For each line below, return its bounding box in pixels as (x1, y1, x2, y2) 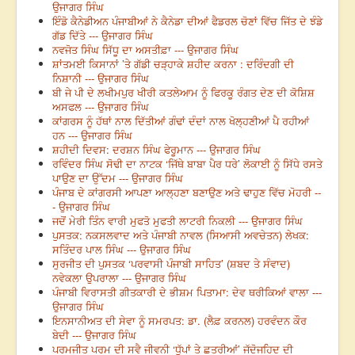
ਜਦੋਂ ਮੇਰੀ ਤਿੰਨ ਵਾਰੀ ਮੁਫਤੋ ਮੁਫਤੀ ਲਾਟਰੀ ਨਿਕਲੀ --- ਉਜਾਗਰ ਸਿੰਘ (52, 213, 303, 229)
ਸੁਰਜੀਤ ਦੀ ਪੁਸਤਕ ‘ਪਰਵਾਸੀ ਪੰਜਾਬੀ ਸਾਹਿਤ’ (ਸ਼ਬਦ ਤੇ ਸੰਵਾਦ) (52, 256, 290, 272)
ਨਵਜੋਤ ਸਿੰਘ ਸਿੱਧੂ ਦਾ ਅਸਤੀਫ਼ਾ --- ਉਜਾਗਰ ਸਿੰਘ (52, 42, 239, 58)
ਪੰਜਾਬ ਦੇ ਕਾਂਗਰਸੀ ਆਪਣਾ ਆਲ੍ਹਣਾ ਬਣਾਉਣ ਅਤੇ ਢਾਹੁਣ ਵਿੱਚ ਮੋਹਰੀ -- (52, 185, 321, 200)
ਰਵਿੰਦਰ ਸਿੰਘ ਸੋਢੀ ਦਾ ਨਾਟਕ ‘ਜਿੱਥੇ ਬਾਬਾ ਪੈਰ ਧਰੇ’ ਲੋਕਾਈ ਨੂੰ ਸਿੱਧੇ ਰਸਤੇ (52, 156, 323, 172)
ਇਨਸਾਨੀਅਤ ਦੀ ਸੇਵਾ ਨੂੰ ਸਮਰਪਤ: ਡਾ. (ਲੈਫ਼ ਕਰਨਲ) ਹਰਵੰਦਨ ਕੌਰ (52, 313, 307, 329)
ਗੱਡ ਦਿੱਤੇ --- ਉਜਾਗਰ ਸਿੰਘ (52, 28, 153, 44)
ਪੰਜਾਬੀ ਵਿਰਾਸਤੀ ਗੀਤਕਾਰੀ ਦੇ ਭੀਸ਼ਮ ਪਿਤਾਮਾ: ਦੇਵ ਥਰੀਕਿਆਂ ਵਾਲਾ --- (52, 284, 322, 300)
